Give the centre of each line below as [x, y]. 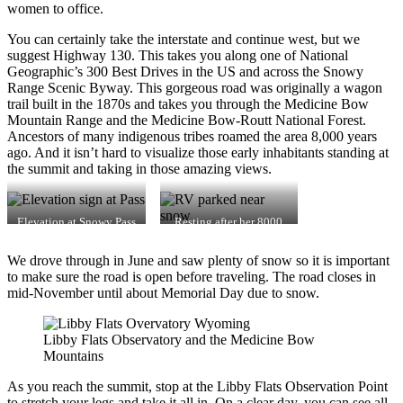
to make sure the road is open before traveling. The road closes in [192, 276]
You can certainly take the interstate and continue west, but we [184, 39]
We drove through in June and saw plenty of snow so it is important [198, 260]
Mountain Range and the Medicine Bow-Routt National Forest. [187, 120]
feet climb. [228, 235]
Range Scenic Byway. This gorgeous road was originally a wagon [195, 87]
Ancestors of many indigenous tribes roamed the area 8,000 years [192, 136]
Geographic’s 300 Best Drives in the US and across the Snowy [185, 71]
